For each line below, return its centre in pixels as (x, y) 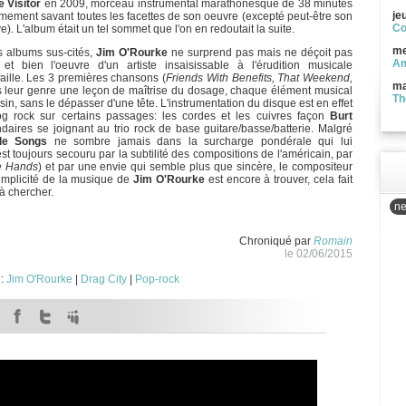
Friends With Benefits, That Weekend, (260, 78)
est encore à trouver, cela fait (279, 179)
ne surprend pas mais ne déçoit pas (260, 53)
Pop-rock (157, 279)
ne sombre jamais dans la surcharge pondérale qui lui (200, 141)
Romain (333, 241)
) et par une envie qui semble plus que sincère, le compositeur (195, 167)
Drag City (104, 279)
